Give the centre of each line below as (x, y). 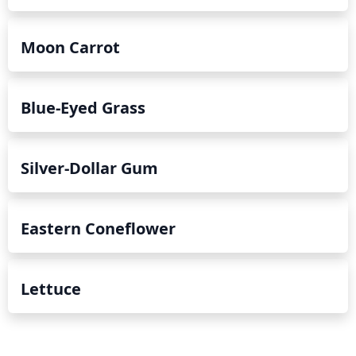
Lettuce (51, 289)
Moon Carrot (70, 47)
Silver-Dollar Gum (89, 168)
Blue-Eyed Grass (83, 108)
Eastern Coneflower (98, 228)
